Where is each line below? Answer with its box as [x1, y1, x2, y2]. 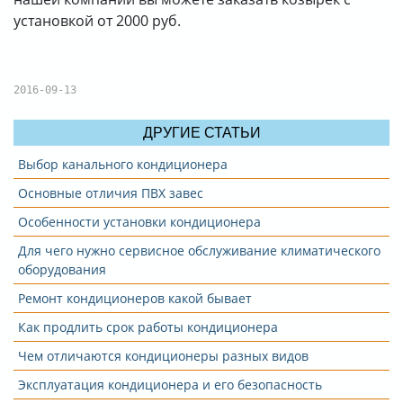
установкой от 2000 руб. [13, 11, 181, 31]
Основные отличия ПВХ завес [18, 184, 203, 201]
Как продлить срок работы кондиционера [18, 318, 278, 336]
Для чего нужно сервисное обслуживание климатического [18, 242, 381, 259]
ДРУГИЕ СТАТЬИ [142, 125, 261, 140]
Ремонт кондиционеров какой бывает [18, 290, 252, 307]
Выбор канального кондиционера [18, 156, 228, 173]
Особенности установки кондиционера [18, 213, 261, 230]
